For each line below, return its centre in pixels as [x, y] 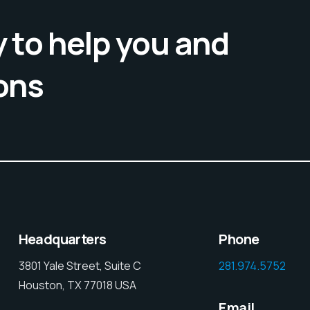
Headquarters [62, 239]
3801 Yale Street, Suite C [80, 265]
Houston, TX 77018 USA [77, 285]
